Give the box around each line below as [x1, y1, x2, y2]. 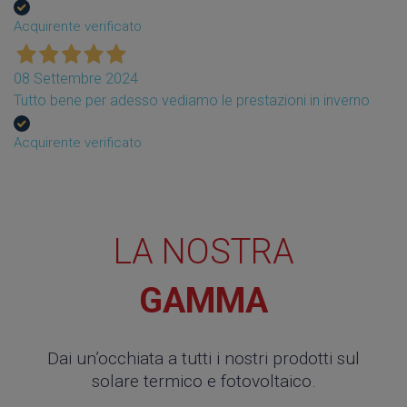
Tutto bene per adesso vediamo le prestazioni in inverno [14, 91, 370, 109]
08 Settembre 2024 [14, 69, 138, 87]
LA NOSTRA [113, 230, 294, 272]
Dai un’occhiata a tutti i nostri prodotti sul [47, 347, 360, 369]
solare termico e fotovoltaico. [91, 370, 316, 392]
